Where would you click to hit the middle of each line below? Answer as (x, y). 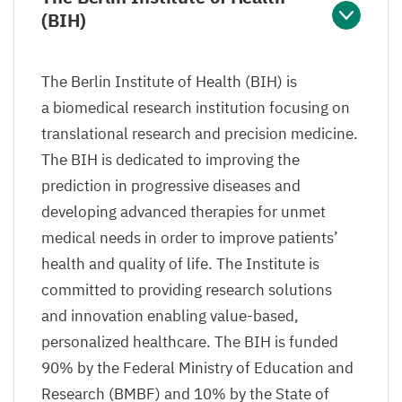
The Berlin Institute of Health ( (146, 82)
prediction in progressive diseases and (171, 186)
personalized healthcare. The (143, 342)
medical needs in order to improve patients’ (190, 238)
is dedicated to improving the (199, 160)
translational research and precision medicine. (200, 134)
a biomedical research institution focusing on (196, 108)
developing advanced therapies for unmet (184, 212)
